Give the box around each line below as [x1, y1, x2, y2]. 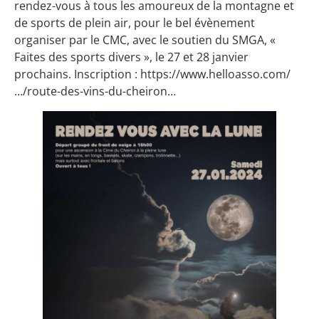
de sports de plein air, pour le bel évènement [14, 14, 255, 31]
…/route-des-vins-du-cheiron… [14, 83, 176, 99]
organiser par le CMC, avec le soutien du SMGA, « [14, 31, 276, 48]
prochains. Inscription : [14, 66, 140, 82]
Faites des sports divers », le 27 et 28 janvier [14, 48, 249, 65]
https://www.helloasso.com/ [140, 66, 291, 82]
